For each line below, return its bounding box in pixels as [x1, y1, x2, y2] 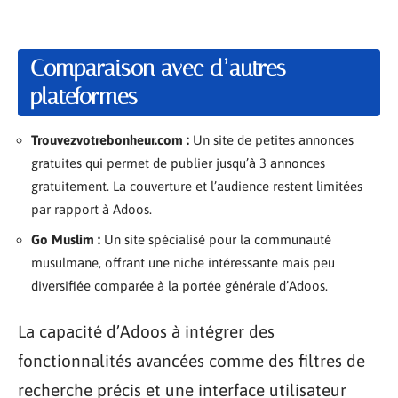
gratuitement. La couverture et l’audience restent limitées [31, 179, 362, 194]
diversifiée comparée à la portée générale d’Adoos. [31, 277, 328, 293]
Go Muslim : [31, 231, 100, 247]
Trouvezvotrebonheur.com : [31, 132, 189, 147]
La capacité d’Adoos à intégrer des [18, 322, 275, 341]
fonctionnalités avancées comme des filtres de [18, 351, 365, 370]
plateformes [30, 84, 138, 109]
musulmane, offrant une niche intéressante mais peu [31, 254, 335, 270]
